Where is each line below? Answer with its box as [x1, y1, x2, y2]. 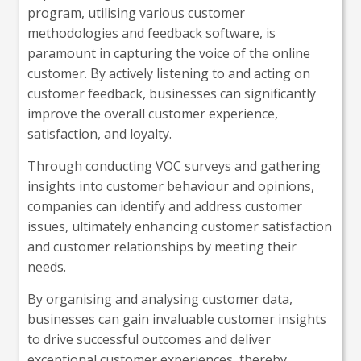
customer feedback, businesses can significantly [27, 84, 316, 102]
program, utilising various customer [27, 3, 245, 22]
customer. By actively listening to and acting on [27, 64, 310, 82]
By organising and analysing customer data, [27, 289, 293, 308]
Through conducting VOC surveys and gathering [27, 156, 321, 175]
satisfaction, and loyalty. [27, 124, 172, 143]
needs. [27, 257, 66, 276]
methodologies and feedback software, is [27, 23, 276, 42]
